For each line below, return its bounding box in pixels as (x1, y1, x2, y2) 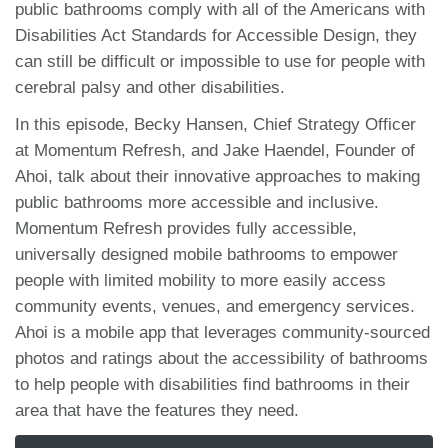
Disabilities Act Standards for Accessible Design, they (15, 25, 417, 45)
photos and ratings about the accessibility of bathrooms (15, 348, 428, 368)
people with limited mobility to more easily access (15, 270, 386, 290)
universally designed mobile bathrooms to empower (15, 244, 398, 264)
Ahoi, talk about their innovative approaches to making (15, 166, 420, 186)
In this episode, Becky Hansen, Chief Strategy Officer (15, 114, 416, 134)
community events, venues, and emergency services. (15, 296, 415, 316)
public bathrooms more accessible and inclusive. (15, 192, 379, 212)
